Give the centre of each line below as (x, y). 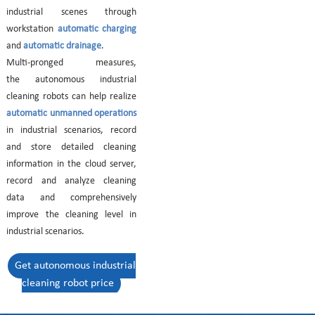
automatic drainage (63, 46)
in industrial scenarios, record (72, 130)
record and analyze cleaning (72, 181)
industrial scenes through (72, 12)
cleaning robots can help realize (72, 97)
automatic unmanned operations (72, 114)
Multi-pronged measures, (72, 63)
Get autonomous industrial (75, 266)
